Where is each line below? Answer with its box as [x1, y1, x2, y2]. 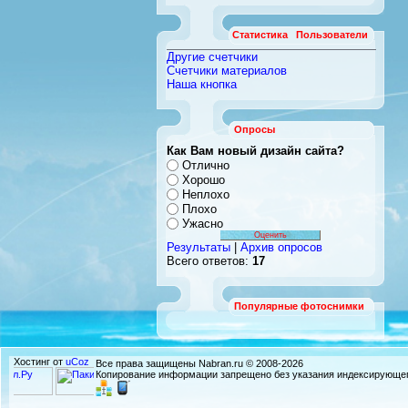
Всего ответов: [167, 253, 252, 268]
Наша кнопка [167, 77, 237, 91]
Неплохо [182, 187, 229, 201]
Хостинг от [14, 355, 66, 367]
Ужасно [182, 216, 223, 230]
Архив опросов [240, 240, 322, 254]
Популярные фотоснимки [234, 300, 364, 311]
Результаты [167, 240, 230, 254]
